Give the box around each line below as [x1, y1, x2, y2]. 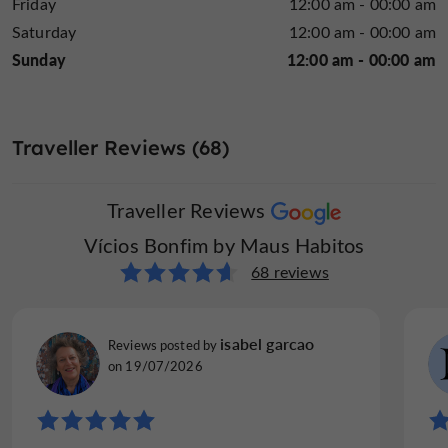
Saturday [12, 21, 77, 43]
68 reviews [251, 261, 329, 283]
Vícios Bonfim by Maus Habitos [83, 231, 365, 259]
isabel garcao [220, 333, 315, 355]
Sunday [12, 48, 66, 72]
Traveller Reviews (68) [12, 135, 229, 161]
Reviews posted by [108, 336, 221, 354]
